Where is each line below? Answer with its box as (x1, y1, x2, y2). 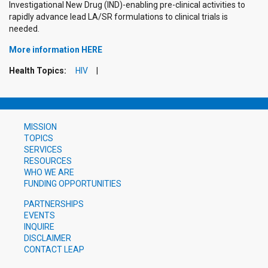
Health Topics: (9, 66, 68, 76)
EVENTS (24, 211, 55, 221)
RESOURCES (24, 156, 72, 166)
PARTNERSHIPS (24, 199, 84, 209)
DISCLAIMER (24, 233, 71, 243)
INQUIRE (24, 222, 54, 232)
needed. (9, 24, 39, 34)
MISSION (24, 122, 57, 132)
